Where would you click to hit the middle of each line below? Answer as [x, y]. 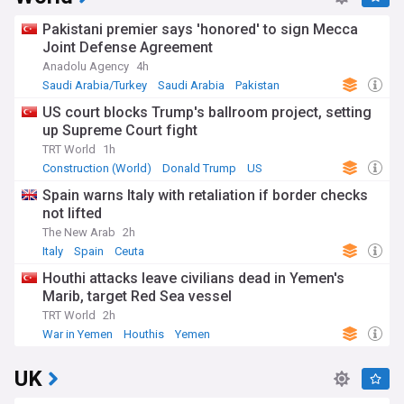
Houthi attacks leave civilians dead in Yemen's [193, 278]
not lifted [72, 213]
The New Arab [79, 232]
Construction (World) [97, 168]
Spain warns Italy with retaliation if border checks [205, 195]
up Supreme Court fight [120, 130]
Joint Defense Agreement [128, 47]
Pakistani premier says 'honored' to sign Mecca [200, 29]
